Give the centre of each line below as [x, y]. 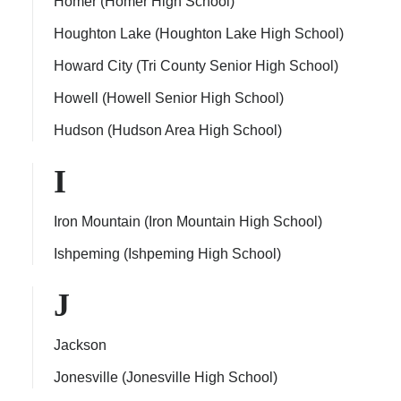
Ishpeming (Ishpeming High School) [167, 254]
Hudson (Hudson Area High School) [168, 130]
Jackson [80, 345]
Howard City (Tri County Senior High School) [196, 66]
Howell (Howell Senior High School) [169, 98]
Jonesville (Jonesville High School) [166, 377]
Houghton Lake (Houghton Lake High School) [199, 34]
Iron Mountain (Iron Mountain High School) [188, 222]
